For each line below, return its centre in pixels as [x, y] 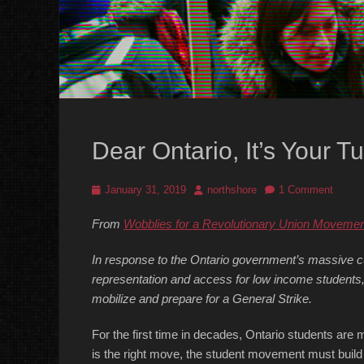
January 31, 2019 [145, 190]
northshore [232, 190]
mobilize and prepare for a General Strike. [202, 299]
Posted [108, 189]
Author [209, 189]
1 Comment [306, 190]
